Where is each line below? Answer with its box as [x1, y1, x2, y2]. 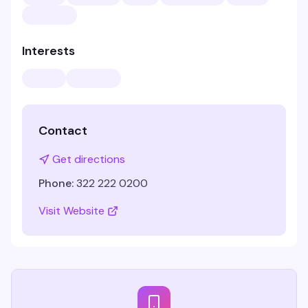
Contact [38, 122, 87, 139]
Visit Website [38, 203, 104, 218]
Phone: [38, 176, 74, 190]
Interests [22, 43, 75, 59]
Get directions [52, 152, 125, 166]
